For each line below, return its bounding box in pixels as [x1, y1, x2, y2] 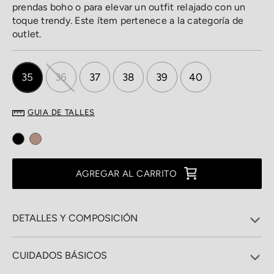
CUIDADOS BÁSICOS [12, 250, 107, 262]
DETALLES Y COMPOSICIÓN [12, 212, 138, 224]
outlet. [12, 28, 42, 40]
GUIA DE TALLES [28, 108, 95, 117]
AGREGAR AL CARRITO [75, 168, 177, 179]
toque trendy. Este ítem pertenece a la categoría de [12, 15, 244, 26]
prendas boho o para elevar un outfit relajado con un [12, 1, 246, 13]
